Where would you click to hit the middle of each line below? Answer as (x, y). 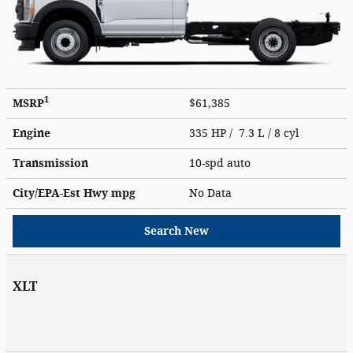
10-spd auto (221, 163)
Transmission (50, 163)
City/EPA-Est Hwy (62, 193)
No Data (214, 193)
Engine (32, 133)
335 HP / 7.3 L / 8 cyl (245, 133)
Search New (176, 231)
